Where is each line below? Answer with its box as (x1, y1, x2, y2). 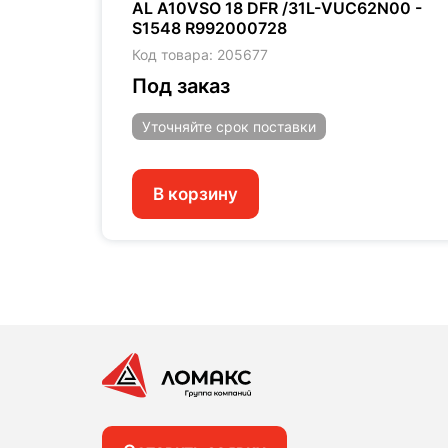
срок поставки (216, 117, 316, 135)
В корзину (153, 183, 238, 204)
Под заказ (132, 73, 230, 98)
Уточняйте (142, 117, 216, 135)
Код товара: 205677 (132, 45, 268, 63)
